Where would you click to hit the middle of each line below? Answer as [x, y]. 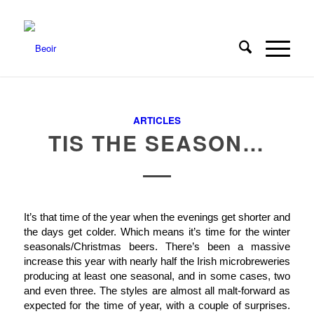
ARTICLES [157, 120]
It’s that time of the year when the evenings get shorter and [157, 217]
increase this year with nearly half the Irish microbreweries [157, 261]
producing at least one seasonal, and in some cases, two [157, 276]
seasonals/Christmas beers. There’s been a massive [157, 247]
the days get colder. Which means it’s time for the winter [157, 232]
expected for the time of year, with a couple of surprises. [157, 306]
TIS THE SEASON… [157, 143]
